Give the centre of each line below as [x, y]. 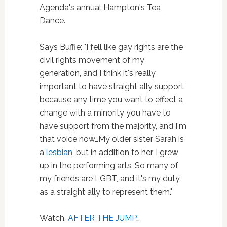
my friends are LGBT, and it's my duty [109, 179]
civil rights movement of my [92, 60]
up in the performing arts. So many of [109, 166]
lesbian [59, 153]
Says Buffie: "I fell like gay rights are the [111, 47]
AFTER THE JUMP [102, 218]
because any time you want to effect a [111, 100]
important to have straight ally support [111, 87]
